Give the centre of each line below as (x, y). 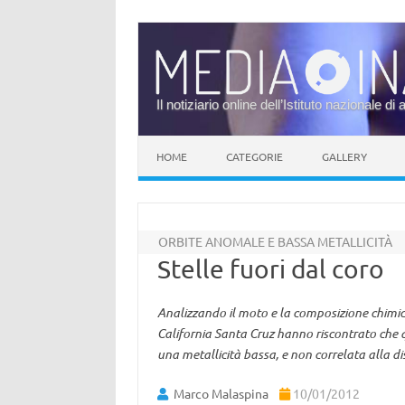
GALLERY (344, 156)
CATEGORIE (254, 156)
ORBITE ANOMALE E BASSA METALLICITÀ (276, 241)
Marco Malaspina (221, 393)
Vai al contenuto (185, 142)
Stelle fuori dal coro (270, 269)
